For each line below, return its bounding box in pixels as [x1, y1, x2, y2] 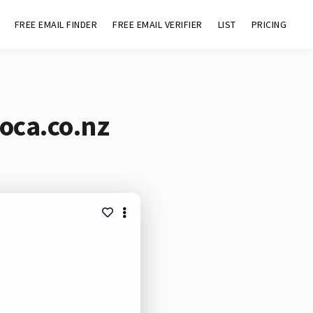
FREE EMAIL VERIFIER [112, 18, 203, 31]
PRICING [251, 18, 287, 31]
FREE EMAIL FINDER [14, 18, 98, 31]
